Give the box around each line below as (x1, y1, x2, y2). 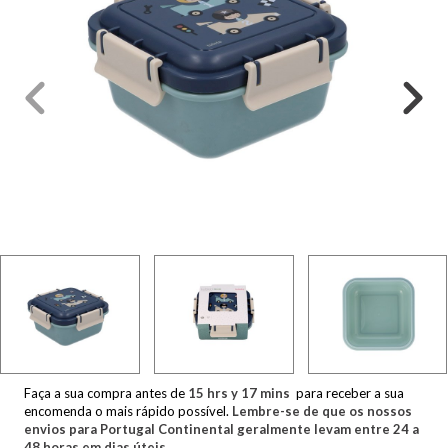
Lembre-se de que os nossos (232, 402, 412, 419)
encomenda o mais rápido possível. (24, 402, 232, 419)
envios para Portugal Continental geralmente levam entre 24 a (24, 420, 419, 437)
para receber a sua (293, 384, 404, 401)
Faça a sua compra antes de (24, 384, 188, 401)
